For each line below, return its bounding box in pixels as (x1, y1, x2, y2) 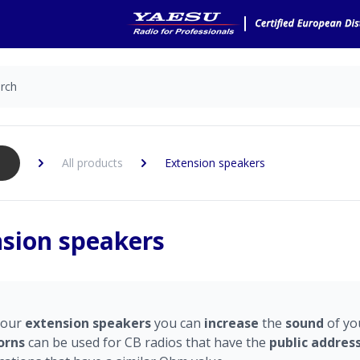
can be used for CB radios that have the (28, 333, 269, 351)
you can (154, 314, 204, 332)
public (269, 333, 311, 351)
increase (204, 314, 259, 332)
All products (62, 155, 123, 170)
